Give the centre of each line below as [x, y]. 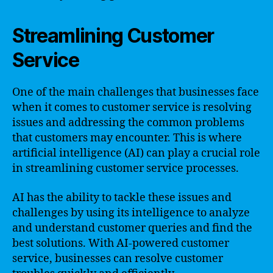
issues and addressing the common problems [128, 123]
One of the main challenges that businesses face [136, 92]
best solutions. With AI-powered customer [121, 243]
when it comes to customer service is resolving [132, 108]
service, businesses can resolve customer [118, 258]
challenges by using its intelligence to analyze [131, 213]
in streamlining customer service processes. [126, 168]
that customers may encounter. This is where [127, 138]
